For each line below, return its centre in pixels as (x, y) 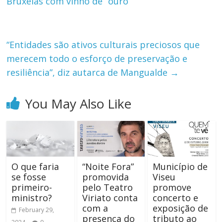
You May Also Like (79, 104)
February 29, (37, 210)
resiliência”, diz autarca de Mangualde (88, 73)
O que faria (35, 167)
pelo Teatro (107, 188)
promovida (105, 177)
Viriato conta (110, 198)
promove (172, 188)
